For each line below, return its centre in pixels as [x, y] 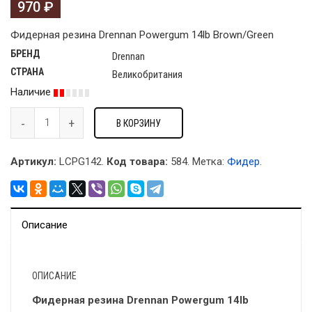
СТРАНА [27, 72]
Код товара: [137, 162]
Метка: [210, 162]
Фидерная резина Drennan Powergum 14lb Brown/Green [142, 35]
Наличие [32, 92]
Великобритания [147, 75]
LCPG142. [80, 162]
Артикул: [33, 162]
